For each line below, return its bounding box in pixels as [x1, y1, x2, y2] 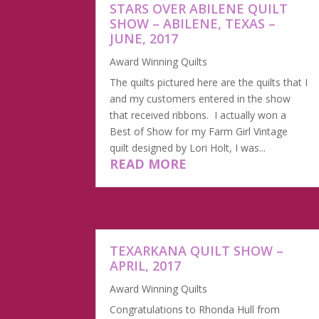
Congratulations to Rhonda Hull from [110, 303, 281, 317]
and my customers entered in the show [110, 91, 291, 105]
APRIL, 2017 [110, 257, 182, 275]
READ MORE [110, 155, 187, 172]
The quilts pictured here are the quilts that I [110, 75, 308, 89]
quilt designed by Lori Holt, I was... [110, 140, 266, 155]
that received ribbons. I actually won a [110, 108, 287, 122]
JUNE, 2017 [110, 29, 179, 47]
